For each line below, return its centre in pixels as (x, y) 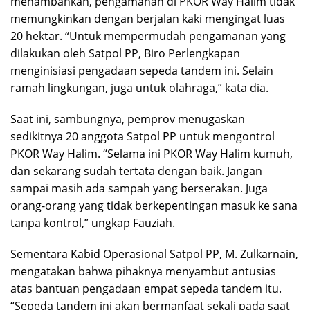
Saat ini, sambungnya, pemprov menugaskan (128, 119)
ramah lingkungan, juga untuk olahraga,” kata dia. (139, 88)
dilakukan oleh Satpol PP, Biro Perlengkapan (125, 53)
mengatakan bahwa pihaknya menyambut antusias (143, 271)
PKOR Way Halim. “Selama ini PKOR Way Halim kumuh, (152, 154)
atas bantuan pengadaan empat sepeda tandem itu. (146, 289)
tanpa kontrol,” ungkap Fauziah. (93, 223)
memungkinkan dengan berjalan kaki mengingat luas (148, 19)
